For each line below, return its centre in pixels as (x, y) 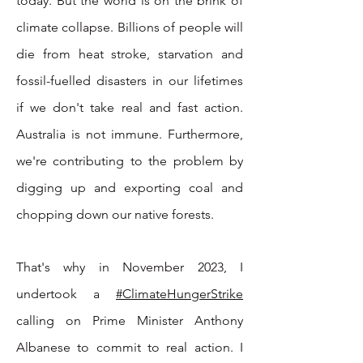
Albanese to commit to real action (123, 347)
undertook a (66, 294)
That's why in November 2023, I (130, 267)
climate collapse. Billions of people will (130, 27)
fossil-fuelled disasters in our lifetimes (130, 81)
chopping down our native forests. (115, 214)
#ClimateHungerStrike (179, 294)
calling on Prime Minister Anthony (130, 320)
